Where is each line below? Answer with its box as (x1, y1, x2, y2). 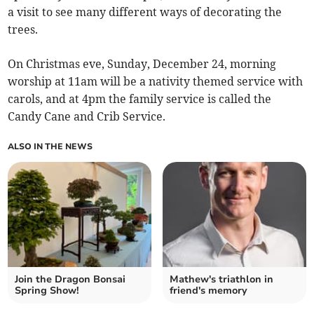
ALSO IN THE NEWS (8, 141, 93, 153)
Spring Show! (15, 284, 80, 298)
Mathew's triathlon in (170, 273, 273, 287)
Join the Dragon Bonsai (15, 273, 126, 287)
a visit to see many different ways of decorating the (8, 5, 282, 20)
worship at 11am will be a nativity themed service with (8, 74, 303, 89)
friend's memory (170, 284, 247, 298)
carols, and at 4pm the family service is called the (8, 92, 272, 107)
